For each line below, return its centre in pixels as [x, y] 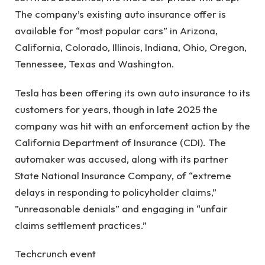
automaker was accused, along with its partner [122, 159]
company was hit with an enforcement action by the [132, 125]
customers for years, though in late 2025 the [116, 109]
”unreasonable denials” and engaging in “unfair [121, 208]
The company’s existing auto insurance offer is [120, 14]
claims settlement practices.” [81, 225]
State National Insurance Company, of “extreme [123, 175]
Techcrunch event [55, 254]
